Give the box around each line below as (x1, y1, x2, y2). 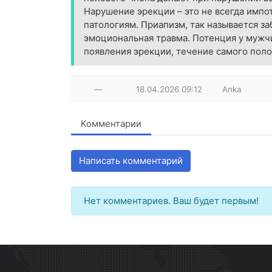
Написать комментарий (79, 155, 183, 167)
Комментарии (81, 118, 141, 130)
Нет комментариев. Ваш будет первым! (84, 195, 259, 207)
